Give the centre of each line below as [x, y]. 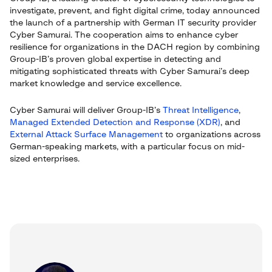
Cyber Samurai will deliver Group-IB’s [86, 110]
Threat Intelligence [201, 110]
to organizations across [212, 135]
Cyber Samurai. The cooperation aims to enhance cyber [124, 35]
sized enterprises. [45, 159]
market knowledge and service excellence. [96, 84]
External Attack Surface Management [86, 135]
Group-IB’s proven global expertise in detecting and [115, 59]
